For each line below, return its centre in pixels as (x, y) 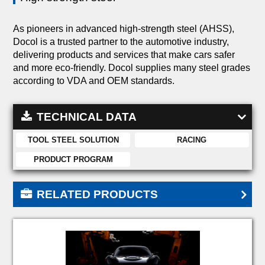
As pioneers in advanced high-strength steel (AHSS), (124, 28)
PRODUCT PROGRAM (73, 159)
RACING (192, 139)
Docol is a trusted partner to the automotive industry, (121, 41)
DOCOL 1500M (192, 256)
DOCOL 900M (73, 217)
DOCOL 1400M (73, 256)
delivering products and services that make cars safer (124, 54)
